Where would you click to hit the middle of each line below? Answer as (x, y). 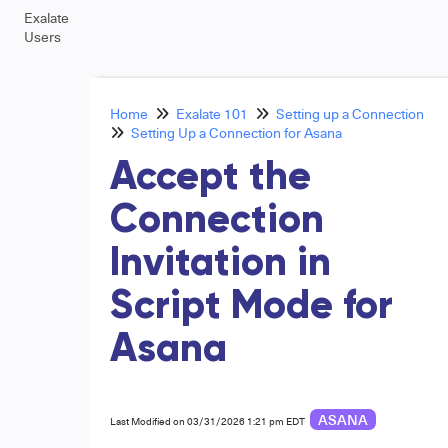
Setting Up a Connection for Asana (236, 132)
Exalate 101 (211, 113)
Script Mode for (251, 307)
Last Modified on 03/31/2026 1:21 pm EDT (207, 421)
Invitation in (220, 264)
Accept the (210, 178)
